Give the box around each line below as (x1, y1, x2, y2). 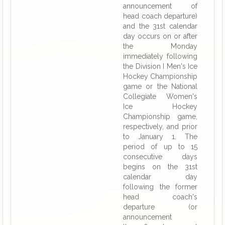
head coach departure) (123, 12, 197, 20)
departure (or (123, 203, 197, 211)
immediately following (123, 52, 197, 60)
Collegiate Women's (123, 92, 197, 100)
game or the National (123, 82, 197, 90)
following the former (123, 183, 197, 191)
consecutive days (123, 153, 197, 161)
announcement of (123, 2, 197, 10)
